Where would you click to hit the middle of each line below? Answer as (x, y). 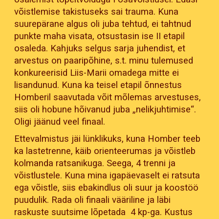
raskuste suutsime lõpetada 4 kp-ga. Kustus (104, 212)
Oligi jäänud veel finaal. (60, 121)
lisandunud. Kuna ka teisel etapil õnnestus (98, 85)
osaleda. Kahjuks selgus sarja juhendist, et (100, 48)
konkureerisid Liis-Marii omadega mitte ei (97, 73)
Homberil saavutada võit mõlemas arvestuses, (108, 97)
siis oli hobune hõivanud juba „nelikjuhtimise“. (105, 109)
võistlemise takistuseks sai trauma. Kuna (97, 11)
